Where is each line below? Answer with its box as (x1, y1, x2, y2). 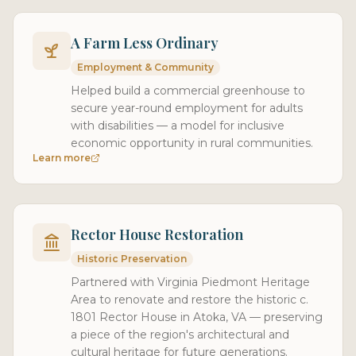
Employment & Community (77, 60, 214, 73)
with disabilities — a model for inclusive (71, 118, 284, 133)
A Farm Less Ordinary (71, 33, 219, 52)
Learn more (33, 151, 91, 164)
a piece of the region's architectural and (71, 327, 289, 342)
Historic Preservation (77, 252, 187, 265)
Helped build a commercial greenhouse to (71, 83, 305, 98)
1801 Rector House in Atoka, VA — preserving (71, 309, 323, 324)
